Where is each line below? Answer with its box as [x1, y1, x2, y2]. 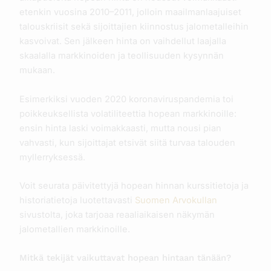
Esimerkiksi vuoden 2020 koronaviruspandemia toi [19, 93, 233, 105]
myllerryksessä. [19, 151, 85, 163]
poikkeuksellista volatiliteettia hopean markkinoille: [19, 108, 237, 119]
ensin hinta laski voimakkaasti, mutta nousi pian [19, 122, 221, 134]
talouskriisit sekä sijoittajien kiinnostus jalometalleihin [19, 21, 249, 33]
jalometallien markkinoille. [19, 224, 130, 235]
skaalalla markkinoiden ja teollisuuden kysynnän [19, 50, 224, 62]
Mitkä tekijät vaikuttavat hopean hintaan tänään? [19, 252, 231, 264]
